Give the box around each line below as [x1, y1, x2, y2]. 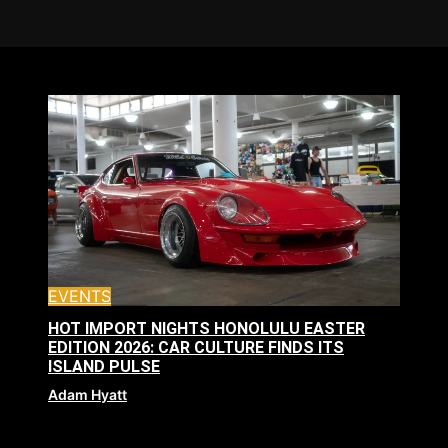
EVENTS [48, 286, 111, 307]
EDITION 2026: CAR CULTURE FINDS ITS [48, 338, 344, 358]
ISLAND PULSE [48, 357, 160, 377]
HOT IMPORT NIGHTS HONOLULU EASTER [48, 319, 365, 339]
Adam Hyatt [48, 386, 127, 404]
